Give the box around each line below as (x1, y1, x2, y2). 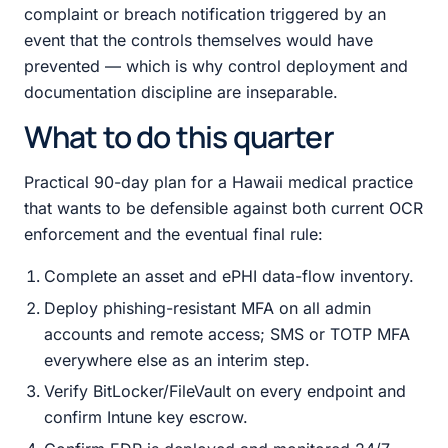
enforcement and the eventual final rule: (24, 223, 323, 244)
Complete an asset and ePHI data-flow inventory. (44, 265, 414, 286)
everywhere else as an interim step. (44, 349, 310, 370)
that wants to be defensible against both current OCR (24, 197, 423, 218)
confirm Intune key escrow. (44, 407, 248, 428)
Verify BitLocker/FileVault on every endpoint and (44, 381, 406, 402)
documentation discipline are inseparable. (24, 81, 338, 102)
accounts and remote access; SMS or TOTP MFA (44, 323, 410, 344)
